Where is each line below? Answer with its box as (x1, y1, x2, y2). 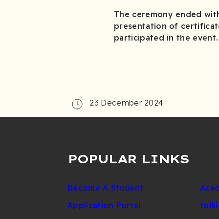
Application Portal (67, 200, 141, 210)
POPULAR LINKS (67, 152, 189, 166)
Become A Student (67, 183, 144, 193)
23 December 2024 (89, 98, 164, 108)
